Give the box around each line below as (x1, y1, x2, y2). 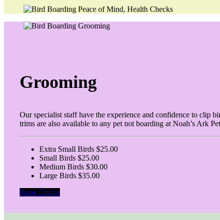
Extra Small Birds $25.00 (39, 144, 118, 153)
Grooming (20, 72, 97, 92)
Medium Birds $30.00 (39, 162, 108, 171)
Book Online (20, 188, 60, 196)
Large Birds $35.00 (39, 171, 100, 180)
